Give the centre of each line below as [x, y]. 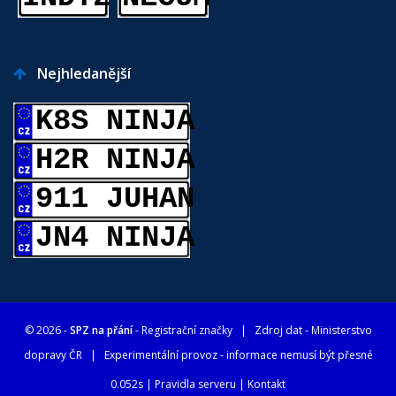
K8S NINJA [115, 122]
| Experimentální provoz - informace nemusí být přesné [227, 355]
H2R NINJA [115, 160]
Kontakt [267, 385]
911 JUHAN [115, 199]
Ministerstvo [341, 331]
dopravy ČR [53, 355]
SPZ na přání [101, 331]
